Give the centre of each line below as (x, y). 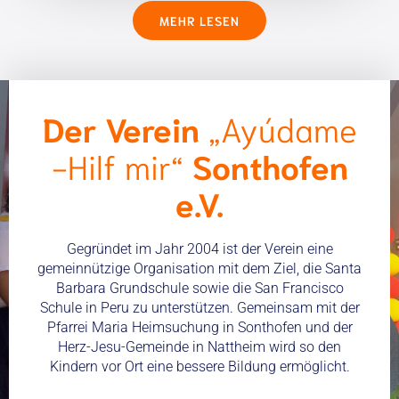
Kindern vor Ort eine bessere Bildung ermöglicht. (199, 366)
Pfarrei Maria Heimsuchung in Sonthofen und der (199, 327)
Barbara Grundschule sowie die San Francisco (199, 288)
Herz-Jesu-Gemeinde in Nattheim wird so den (199, 347)
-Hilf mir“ (117, 165)
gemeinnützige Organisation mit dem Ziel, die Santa (199, 269)
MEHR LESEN (199, 20)
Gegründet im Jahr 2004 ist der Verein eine (199, 249)
